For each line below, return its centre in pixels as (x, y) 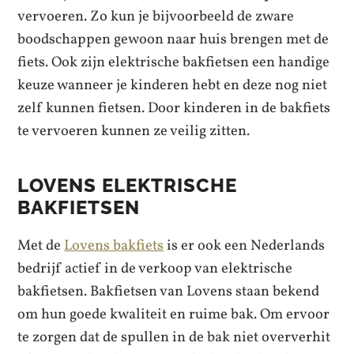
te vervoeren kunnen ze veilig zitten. (134, 132)
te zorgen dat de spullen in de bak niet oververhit (174, 338)
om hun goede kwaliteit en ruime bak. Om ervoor (174, 315)
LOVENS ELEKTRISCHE (128, 186)
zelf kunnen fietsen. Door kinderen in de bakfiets (174, 109)
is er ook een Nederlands (245, 246)
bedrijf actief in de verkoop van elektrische (155, 269)
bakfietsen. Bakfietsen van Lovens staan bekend (169, 292)
